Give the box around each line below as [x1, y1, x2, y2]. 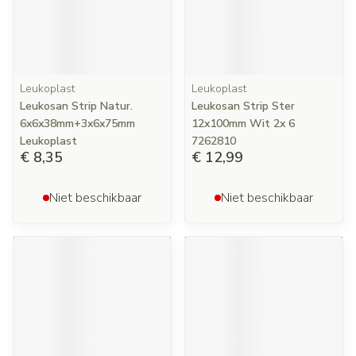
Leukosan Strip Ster [192, 99, 295, 114]
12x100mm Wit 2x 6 [192, 116, 295, 131]
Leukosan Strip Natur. [20, 99, 133, 114]
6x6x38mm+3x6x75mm [20, 116, 135, 131]
